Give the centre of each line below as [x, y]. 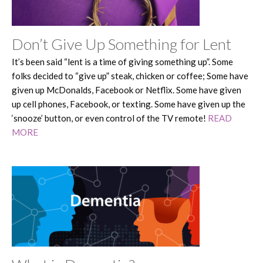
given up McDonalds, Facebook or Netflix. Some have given [127, 90]
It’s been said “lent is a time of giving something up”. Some [122, 61]
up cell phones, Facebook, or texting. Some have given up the [129, 104]
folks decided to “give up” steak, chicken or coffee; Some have [130, 75]
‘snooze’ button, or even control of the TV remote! [110, 118]
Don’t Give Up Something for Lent [122, 44]
